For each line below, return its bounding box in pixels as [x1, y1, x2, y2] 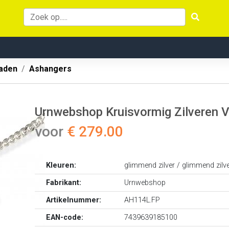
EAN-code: [46, 213, 84, 222]
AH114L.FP [124, 196, 161, 204]
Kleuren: [46, 161, 77, 170]
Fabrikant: [46, 178, 82, 187]
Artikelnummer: [46, 196, 102, 204]
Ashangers [29, 64, 72, 74]
